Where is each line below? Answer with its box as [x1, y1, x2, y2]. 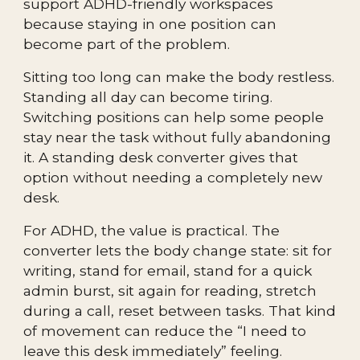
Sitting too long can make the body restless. [23, 68, 335, 85]
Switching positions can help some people [23, 108, 325, 125]
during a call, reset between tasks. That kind [23, 302, 337, 319]
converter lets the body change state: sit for [23, 242, 333, 259]
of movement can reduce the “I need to [23, 322, 307, 339]
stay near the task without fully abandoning [23, 129, 332, 145]
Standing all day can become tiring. [23, 88, 273, 105]
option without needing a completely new [23, 169, 323, 186]
